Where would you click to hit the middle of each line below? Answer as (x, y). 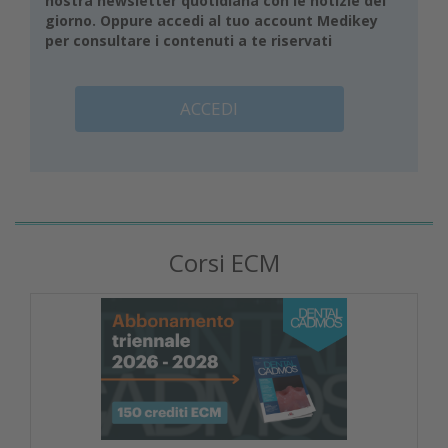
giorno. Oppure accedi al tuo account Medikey (211, 20)
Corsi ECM (224, 263)
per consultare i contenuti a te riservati (188, 40)
